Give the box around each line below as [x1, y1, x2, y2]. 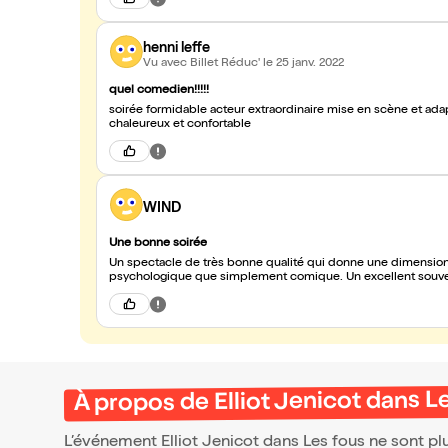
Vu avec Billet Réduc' [143, 57, 263, 70]
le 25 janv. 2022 [263, 57, 344, 70]
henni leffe [143, 41, 210, 56]
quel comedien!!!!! [109, 85, 209, 97]
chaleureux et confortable [109, 119, 251, 131]
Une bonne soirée [109, 238, 207, 250]
